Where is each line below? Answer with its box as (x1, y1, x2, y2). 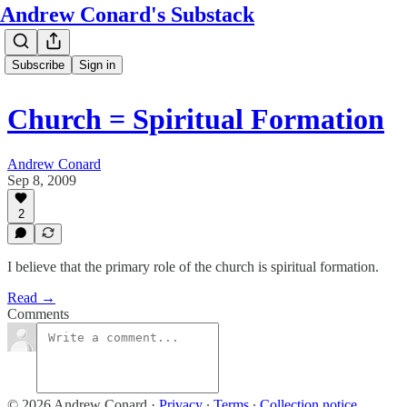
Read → (7, 290, 55, 305)
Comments (7, 306, 69, 322)
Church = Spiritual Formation (7, 103, 384, 136)
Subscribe (12, 58, 65, 72)
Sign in (79, 58, 115, 72)
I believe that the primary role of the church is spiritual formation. (7, 259, 379, 274)
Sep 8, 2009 (7, 172, 76, 188)
